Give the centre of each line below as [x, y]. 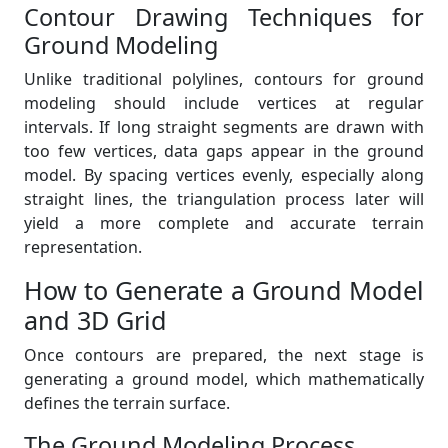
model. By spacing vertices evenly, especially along [224, 175]
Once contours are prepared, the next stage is [224, 355]
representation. [83, 247]
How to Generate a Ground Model [224, 290]
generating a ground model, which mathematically [224, 379]
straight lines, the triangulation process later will [224, 199]
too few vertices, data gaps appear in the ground [224, 151]
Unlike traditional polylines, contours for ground [224, 79]
